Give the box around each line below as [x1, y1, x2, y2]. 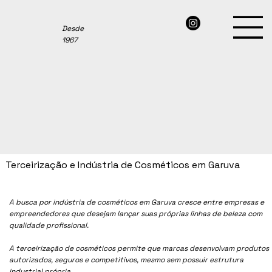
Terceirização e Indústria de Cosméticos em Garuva [5, 158, 240, 172]
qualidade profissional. [9, 220, 89, 230]
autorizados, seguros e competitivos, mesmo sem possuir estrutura [9, 254, 244, 265]
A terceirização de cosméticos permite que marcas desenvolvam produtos [9, 243, 270, 253]
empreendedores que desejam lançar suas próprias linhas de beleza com [9, 208, 263, 219]
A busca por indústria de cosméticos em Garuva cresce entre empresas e [9, 197, 265, 207]
